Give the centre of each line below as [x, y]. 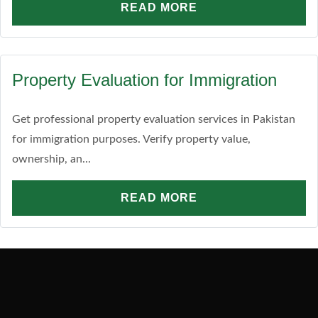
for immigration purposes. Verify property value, [131, 139]
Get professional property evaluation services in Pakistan [154, 119]
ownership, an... [51, 159]
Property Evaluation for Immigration [144, 80]
